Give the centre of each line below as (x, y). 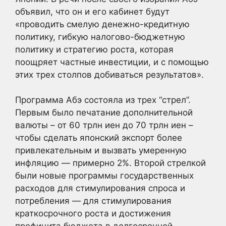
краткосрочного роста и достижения (93, 213)
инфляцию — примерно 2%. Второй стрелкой (110, 163)
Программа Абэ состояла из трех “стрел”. (103, 100)
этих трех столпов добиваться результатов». (109, 74)
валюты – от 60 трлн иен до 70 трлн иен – (104, 125)
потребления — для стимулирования (93, 201)
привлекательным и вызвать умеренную (101, 150)
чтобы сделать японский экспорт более (99, 138)
